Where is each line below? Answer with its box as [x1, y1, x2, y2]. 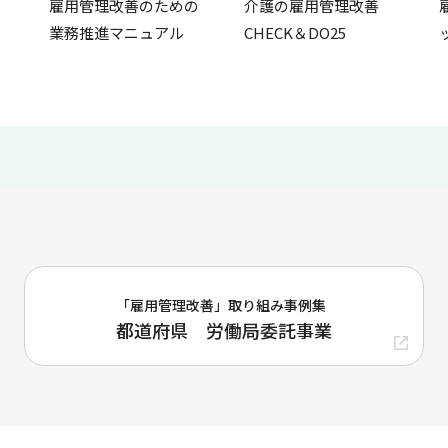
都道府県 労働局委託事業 [116, 316, 332, 343]
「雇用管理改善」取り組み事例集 [116, 294, 326, 315]
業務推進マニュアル [49, 21, 184, 43]
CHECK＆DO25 [244, 21, 346, 43]
